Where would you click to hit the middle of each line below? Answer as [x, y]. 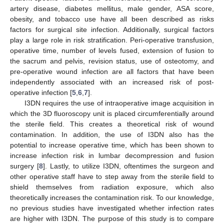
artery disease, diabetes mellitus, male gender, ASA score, [112, 8]
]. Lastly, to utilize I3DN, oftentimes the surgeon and [128, 166]
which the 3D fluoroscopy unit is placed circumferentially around [112, 113]
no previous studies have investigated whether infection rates [112, 208]
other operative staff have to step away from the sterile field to [112, 176]
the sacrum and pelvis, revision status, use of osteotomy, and [112, 61]
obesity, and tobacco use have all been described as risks [112, 19]
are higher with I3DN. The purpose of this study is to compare [112, 218]
